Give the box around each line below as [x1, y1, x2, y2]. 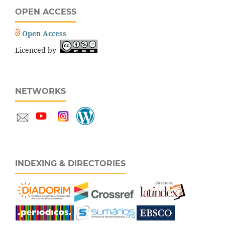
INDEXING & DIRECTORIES [15, 159, 126, 169]
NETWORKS [15, 86, 66, 96]
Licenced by [15, 45, 60, 55]
